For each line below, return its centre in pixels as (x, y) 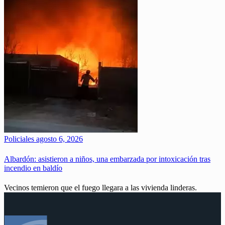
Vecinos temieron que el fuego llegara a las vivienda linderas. (100, 187)
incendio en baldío (33, 168)
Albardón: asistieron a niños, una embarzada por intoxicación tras (107, 159)
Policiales (19, 139)
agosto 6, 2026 (59, 139)
